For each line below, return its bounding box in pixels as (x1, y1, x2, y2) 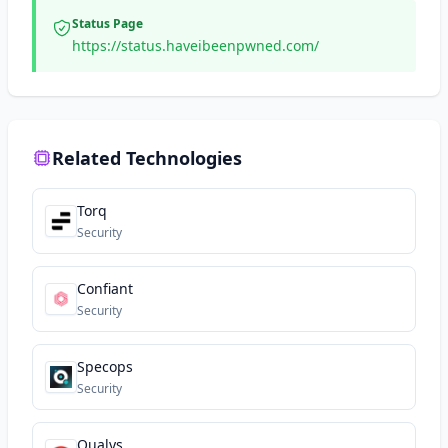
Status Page (72, 15, 143, 32)
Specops (77, 357, 133, 376)
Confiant (77, 279, 133, 298)
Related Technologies (52, 146, 242, 170)
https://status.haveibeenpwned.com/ (72, 36, 319, 55)
